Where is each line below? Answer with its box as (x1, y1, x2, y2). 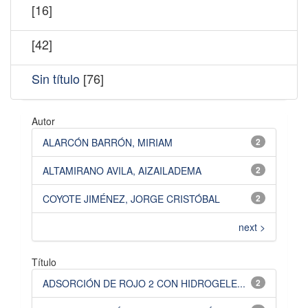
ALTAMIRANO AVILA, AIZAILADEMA (43, 163, 201, 177)
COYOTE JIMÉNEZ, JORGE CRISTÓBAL (43, 191, 220, 206)
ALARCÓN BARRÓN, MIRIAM (43, 135, 173, 149)
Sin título (32, 69, 80, 87)
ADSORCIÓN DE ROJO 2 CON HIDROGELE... (43, 276, 245, 290)
